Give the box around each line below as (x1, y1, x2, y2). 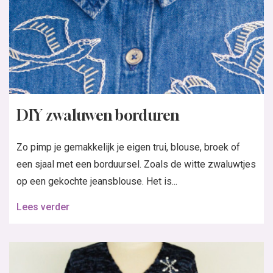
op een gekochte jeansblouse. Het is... (16, 175, 177, 188)
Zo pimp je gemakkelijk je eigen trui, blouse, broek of (16, 141, 240, 154)
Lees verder (16, 201, 69, 213)
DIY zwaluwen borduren (16, 107, 179, 124)
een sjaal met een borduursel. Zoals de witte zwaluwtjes (16, 158, 256, 171)
